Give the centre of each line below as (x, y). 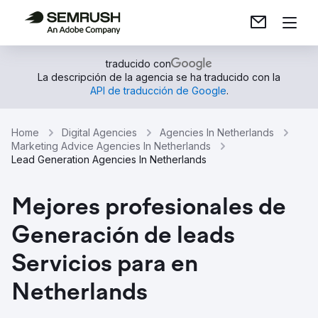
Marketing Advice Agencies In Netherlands (111, 146)
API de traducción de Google (158, 91)
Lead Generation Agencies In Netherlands (109, 159)
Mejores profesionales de (149, 209)
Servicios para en (105, 265)
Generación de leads (123, 237)
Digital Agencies (99, 132)
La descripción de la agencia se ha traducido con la (159, 77)
